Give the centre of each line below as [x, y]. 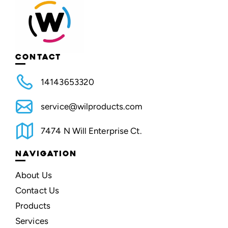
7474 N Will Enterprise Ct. [91, 131]
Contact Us [37, 191]
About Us [34, 175]
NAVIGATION [46, 154]
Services [32, 221]
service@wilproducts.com [92, 106]
